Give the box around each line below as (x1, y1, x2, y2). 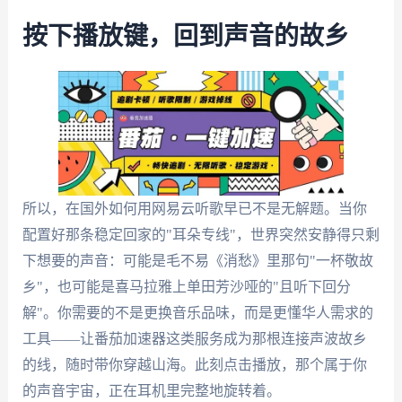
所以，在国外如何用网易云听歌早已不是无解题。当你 (22, 201, 367, 217)
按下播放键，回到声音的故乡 (22, 24, 349, 50)
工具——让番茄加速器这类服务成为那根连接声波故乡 (22, 331, 367, 347)
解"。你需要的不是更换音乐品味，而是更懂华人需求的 (22, 305, 373, 321)
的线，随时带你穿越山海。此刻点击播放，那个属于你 (22, 357, 367, 373)
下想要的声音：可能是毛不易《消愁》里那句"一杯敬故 (22, 253, 373, 269)
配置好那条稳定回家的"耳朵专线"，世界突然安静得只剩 (22, 227, 380, 243)
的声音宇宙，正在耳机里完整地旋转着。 (22, 383, 281, 399)
